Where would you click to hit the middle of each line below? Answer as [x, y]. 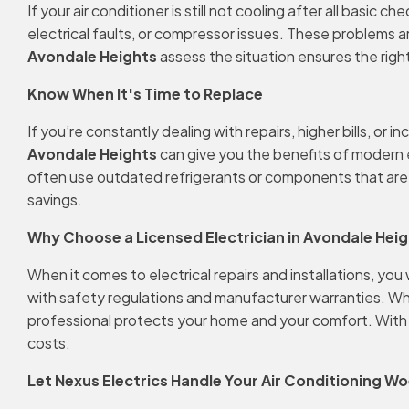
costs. [49, 343]
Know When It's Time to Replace [145, 94]
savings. [55, 199]
